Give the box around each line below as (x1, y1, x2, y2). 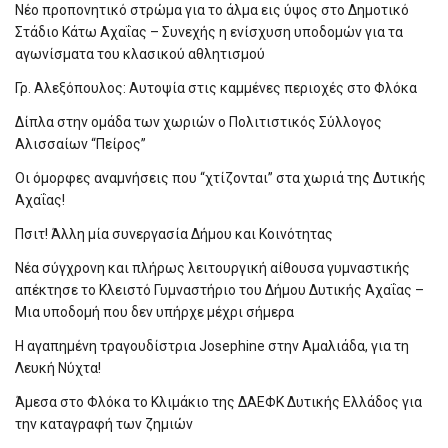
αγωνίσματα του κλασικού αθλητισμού (15, 45, 265, 62)
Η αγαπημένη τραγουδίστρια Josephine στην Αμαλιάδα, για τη (15, 337, 409, 354)
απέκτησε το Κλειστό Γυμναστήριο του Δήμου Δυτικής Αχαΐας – (15, 281, 424, 298)
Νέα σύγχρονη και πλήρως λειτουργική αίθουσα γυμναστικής (15, 259, 410, 276)
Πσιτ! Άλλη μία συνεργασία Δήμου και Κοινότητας (15, 225, 333, 242)
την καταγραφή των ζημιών (15, 415, 193, 432)
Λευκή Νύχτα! (15, 359, 101, 376)
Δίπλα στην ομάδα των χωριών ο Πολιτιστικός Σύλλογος (15, 113, 382, 130)
